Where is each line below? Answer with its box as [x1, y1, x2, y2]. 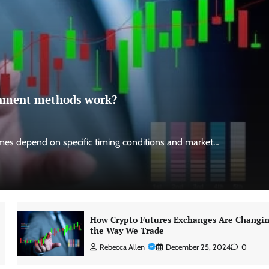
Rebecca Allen [99, 243, 145, 252]
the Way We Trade [89, 225, 164, 236]
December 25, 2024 [165, 243, 231, 252]
